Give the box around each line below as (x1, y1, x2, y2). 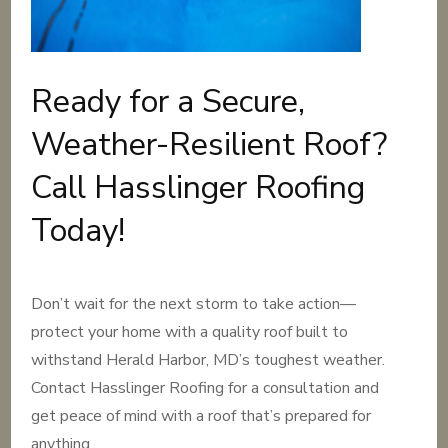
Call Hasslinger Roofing (31, 166, 366, 209)
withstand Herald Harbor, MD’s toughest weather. (31, 349, 386, 371)
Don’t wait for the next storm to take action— (31, 293, 357, 315)
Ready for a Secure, (31, 80, 306, 123)
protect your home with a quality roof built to (31, 321, 349, 343)
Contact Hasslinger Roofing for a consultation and (31, 377, 380, 399)
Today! (31, 209, 126, 252)
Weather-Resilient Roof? (31, 123, 388, 166)
